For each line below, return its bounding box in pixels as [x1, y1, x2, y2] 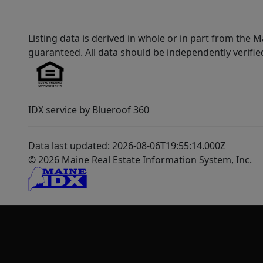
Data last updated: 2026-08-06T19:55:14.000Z [28, 139, 225, 153]
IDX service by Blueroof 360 [28, 103, 149, 117]
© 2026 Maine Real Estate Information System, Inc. [28, 153, 252, 167]
